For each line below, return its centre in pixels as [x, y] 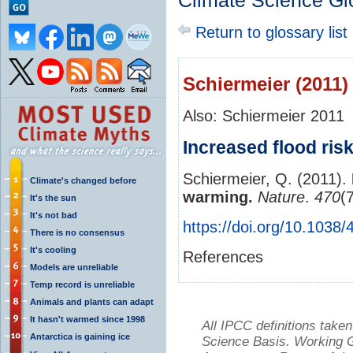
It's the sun [53, 197]
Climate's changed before [83, 180]
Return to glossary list [269, 32]
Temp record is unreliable [82, 284]
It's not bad [54, 215]
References [223, 256]
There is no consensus [77, 232]
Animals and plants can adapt [92, 301]
